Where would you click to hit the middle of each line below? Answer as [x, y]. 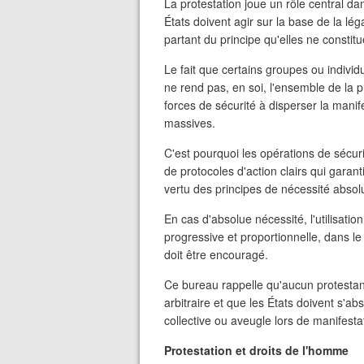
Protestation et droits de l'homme [256, 350]
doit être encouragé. [216, 254]
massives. [190, 123]
